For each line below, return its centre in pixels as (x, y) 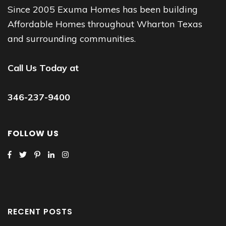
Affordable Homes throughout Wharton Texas (105, 24)
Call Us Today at (43, 68)
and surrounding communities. (72, 38)
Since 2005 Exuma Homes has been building (103, 9)
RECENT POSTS (40, 211)
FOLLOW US (33, 133)
